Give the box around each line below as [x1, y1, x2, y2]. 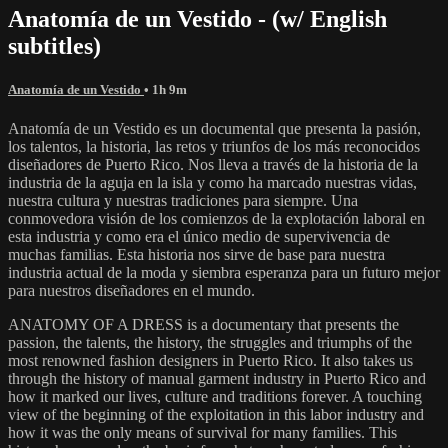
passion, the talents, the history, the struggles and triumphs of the [8, 333, 412, 351]
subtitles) [8, 32, 101, 59]
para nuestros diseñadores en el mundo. [8, 281, 255, 299]
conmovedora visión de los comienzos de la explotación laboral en [8, 209, 425, 227]
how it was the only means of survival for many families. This [8, 423, 397, 441]
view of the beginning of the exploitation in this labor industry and [8, 405, 424, 423]
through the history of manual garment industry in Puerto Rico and [8, 369, 426, 387]
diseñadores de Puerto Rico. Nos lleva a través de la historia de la [8, 155, 418, 173]
